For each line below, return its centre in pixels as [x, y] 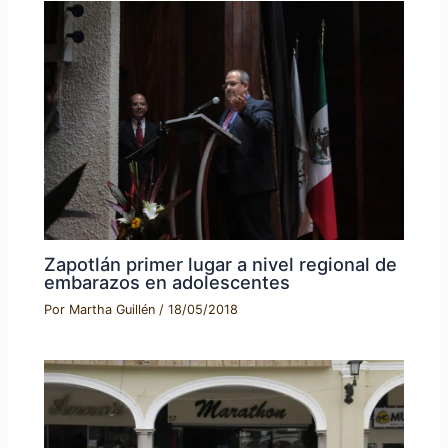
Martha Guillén [114, 309]
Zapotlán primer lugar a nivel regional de [221, 263]
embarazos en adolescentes [167, 281]
